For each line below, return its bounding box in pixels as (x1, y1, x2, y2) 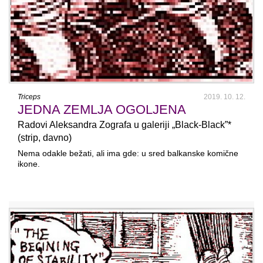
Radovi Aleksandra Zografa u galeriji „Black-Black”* (18, 120, 231, 130)
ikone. (18, 159, 40, 169)
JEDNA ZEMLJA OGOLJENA (18, 102, 186, 117)
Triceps (18, 93, 41, 102)
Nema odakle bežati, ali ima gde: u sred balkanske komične (18, 149, 238, 159)
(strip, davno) (18, 133, 72, 143)
